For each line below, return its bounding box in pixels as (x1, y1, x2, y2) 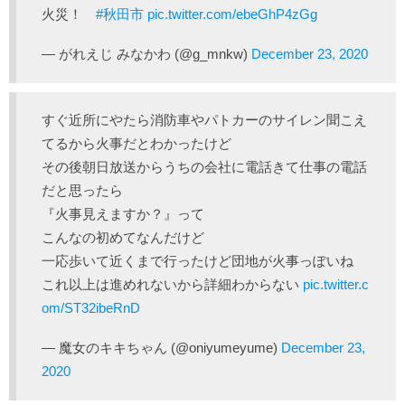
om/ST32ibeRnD (42, 300, 140, 316)
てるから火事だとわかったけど (42, 136, 231, 151)
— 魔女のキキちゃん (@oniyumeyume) (42, 340, 281, 355)
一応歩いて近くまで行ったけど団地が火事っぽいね (42, 253, 353, 268)
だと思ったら (42, 183, 123, 198)
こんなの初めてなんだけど (42, 230, 204, 245)
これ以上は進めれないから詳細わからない (42, 277, 303, 292)
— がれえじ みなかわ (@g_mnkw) (42, 46, 251, 61)
